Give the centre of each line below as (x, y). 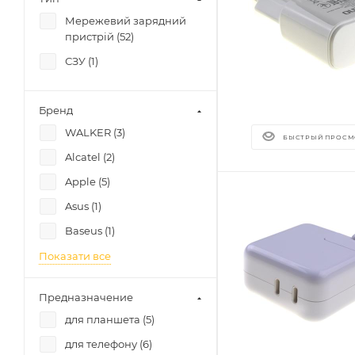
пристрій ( (92, 36)
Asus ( (80, 206)
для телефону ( (104, 344)
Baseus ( (86, 231)
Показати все (75, 256)
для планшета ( (105, 319)
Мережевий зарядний (126, 21)
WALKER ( (91, 132)
